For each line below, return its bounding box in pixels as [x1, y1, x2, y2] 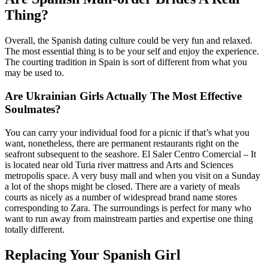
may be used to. [5, 68, 64, 78]
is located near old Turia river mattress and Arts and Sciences [5, 159, 233, 170]
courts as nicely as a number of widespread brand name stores [5, 191, 237, 202]
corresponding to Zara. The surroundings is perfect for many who [5, 202, 251, 213]
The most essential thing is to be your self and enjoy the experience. [5, 46, 259, 57]
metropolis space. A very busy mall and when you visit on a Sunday [5, 170, 260, 181]
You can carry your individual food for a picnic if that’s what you [5, 127, 249, 138]
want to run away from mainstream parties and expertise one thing [5, 213, 253, 224]
